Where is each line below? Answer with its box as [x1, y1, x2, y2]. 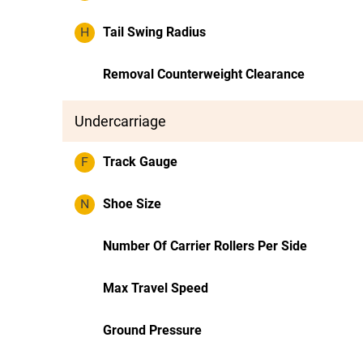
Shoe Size [103, 196, 161, 211]
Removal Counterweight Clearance [103, 66, 305, 82]
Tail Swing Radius [103, 24, 206, 40]
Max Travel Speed [103, 280, 208, 296]
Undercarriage [75, 113, 166, 130]
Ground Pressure [103, 322, 202, 338]
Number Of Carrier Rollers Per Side [103, 238, 307, 254]
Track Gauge [103, 154, 177, 169]
